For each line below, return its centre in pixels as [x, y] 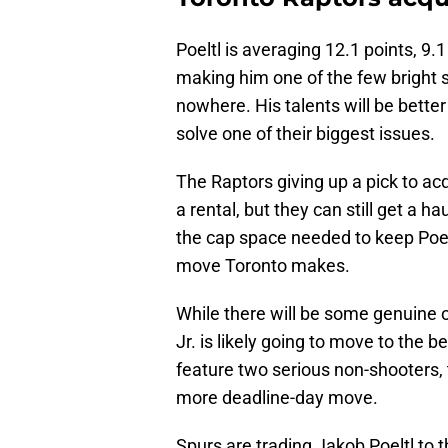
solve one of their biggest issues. [305, 134]
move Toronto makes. [263, 266]
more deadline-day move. [277, 398]
